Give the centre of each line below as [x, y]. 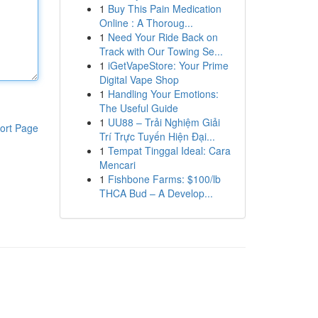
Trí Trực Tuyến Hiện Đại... [157, 136]
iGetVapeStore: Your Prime [168, 65]
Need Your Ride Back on [163, 37]
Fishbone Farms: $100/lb [164, 179]
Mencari [117, 165]
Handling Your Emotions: [163, 94]
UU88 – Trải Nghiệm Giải [164, 122]
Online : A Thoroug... [146, 23]
